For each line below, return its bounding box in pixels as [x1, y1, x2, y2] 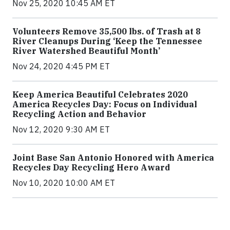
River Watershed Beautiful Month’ [12, 45, 160, 56]
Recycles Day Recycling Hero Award [12, 162, 170, 172]
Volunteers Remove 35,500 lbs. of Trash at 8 [12, 26, 201, 36]
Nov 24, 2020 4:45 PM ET [12, 61, 110, 71]
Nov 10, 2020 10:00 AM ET [12, 177, 115, 188]
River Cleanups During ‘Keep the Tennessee [12, 35, 202, 46]
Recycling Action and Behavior [12, 108, 146, 119]
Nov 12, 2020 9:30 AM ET [12, 124, 110, 135]
